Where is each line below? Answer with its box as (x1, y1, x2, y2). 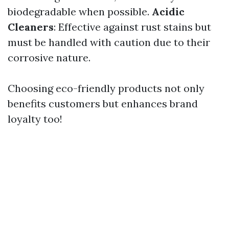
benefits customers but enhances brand (8, 97, 198, 110)
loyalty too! (8, 112, 62, 125)
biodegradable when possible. (8, 5, 152, 18)
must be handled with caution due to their (8, 36, 210, 49)
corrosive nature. (8, 51, 90, 64)
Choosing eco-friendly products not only (8, 82, 204, 95)
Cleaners (8, 20, 54, 33)
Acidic (152, 5, 185, 18)
